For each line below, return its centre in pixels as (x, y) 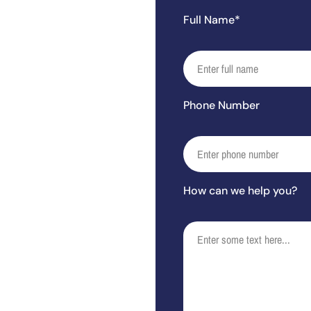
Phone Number (221, 105)
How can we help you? (240, 191)
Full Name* (212, 20)
